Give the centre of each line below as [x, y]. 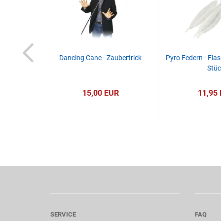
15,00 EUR [100, 93]
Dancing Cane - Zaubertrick [100, 58]
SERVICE [63, 214]
